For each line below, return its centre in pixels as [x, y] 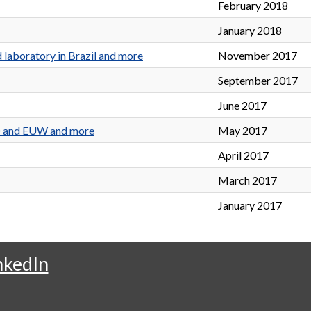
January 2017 [250, 205]
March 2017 [247, 180]
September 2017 [258, 81]
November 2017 [258, 56]
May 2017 [243, 131]
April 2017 [243, 155]
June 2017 [242, 106]
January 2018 [250, 31]
